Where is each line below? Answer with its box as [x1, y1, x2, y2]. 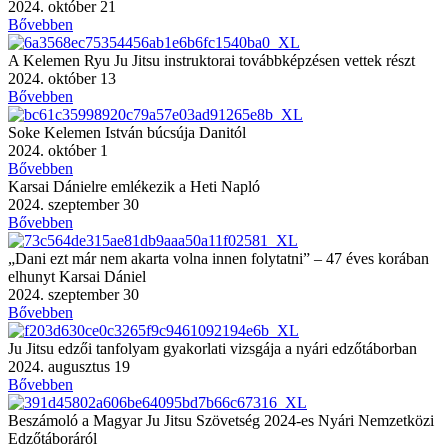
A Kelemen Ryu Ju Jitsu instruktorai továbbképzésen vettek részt [8, 51, 415, 69]
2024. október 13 [8, 69, 116, 87]
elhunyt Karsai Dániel [8, 267, 146, 285]
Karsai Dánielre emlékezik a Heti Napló [8, 177, 260, 195]
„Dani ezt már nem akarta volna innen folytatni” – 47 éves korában [8, 249, 429, 267]
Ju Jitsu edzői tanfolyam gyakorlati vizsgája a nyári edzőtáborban [8, 339, 417, 357]
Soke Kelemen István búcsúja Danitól [8, 123, 246, 141]
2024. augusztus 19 [8, 357, 130, 375]
